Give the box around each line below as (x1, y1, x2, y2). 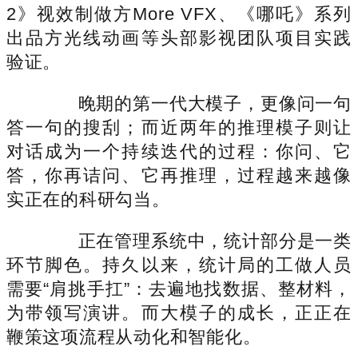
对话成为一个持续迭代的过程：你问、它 (6, 141, 352, 161)
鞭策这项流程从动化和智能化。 (6, 326, 261, 347)
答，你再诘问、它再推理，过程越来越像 (6, 165, 352, 185)
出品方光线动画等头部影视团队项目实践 (6, 27, 352, 48)
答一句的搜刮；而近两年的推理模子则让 (6, 117, 352, 137)
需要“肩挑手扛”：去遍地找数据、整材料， (6, 278, 352, 299)
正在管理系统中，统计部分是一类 (42, 230, 352, 251)
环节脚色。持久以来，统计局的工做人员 (6, 254, 352, 275)
